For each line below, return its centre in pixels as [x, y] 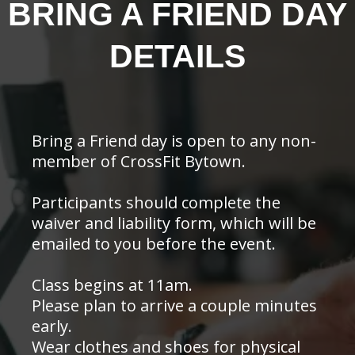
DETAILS [177, 56]
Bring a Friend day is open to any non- [174, 140]
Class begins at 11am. [112, 284]
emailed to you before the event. [154, 243]
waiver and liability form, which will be [174, 223]
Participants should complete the [156, 202]
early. [52, 326]
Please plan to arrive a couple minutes [174, 305]
